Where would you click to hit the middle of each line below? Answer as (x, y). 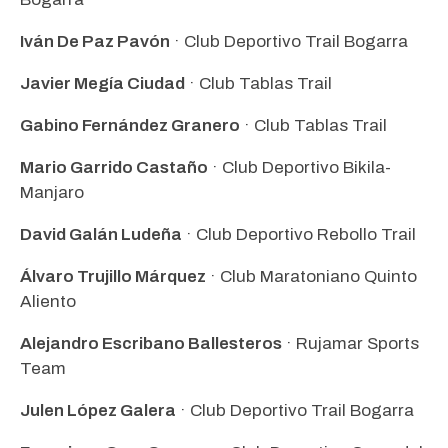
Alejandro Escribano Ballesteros (151, 343)
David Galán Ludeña (101, 234)
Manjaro (52, 192)
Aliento (48, 301)
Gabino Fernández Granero (130, 125)
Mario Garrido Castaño (114, 167)
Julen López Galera (98, 410)
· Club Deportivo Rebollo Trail (299, 234)
